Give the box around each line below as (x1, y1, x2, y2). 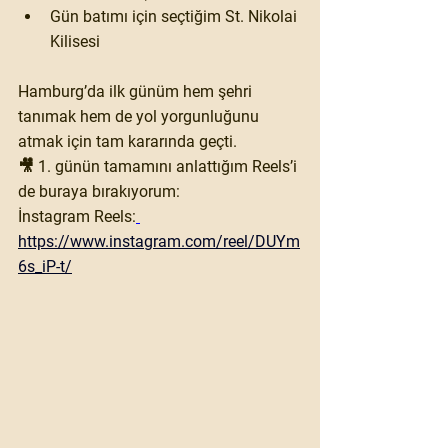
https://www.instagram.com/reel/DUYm (18, 231, 300, 251)
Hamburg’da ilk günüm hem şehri (18, 81, 256, 101)
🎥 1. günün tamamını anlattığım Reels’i (18, 156, 301, 176)
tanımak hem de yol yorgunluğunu (18, 106, 263, 126)
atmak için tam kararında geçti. (18, 131, 237, 151)
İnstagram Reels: (18, 206, 136, 226)
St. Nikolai (225, 6, 301, 26)
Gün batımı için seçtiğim (50, 6, 225, 26)
